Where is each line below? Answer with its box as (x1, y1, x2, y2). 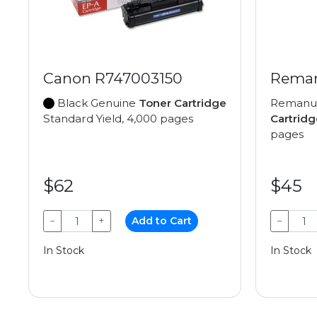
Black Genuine (54, 96, 139, 110)
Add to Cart (132, 214, 192, 227)
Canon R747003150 (43, 69, 183, 87)
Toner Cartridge (139, 96, 226, 110)
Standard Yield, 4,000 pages (43, 112, 193, 125)
